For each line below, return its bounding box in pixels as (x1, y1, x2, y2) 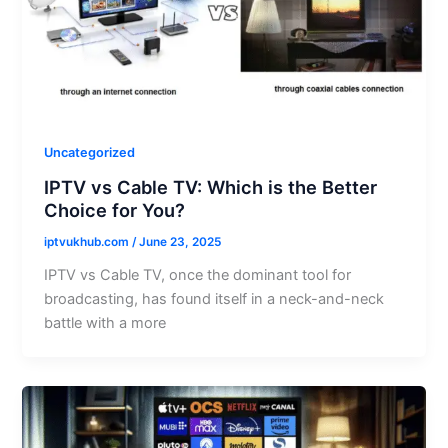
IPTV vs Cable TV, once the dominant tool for (44, 266, 352, 285)
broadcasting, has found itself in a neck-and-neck (44, 290, 385, 309)
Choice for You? (44, 198, 186, 221)
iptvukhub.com (44, 235, 133, 250)
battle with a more (44, 314, 167, 333)
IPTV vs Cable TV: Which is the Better (44, 175, 378, 198)
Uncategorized (44, 144, 136, 160)
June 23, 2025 (139, 235, 222, 250)
